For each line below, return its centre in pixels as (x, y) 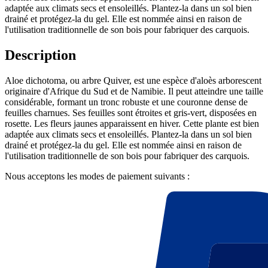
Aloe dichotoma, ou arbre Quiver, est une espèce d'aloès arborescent (133, 81)
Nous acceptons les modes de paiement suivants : (97, 176)
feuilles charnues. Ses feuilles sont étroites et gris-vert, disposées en (131, 113)
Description (40, 55)
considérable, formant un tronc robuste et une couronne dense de (126, 102)
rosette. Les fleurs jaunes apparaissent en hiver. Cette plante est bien (132, 124)
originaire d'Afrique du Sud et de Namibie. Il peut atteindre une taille (134, 92)
